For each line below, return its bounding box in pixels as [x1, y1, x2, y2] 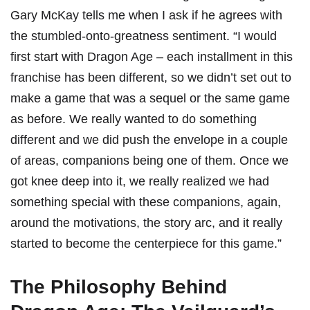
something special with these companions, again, [10, 195, 281, 210]
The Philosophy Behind [10, 276, 227, 298]
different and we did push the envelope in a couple [10, 133, 288, 147]
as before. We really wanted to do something [10, 112, 257, 127]
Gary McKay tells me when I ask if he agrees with [10, 8, 282, 23]
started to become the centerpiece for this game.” [10, 237, 285, 251]
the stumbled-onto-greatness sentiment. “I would [10, 29, 277, 44]
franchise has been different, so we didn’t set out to [10, 71, 291, 85]
